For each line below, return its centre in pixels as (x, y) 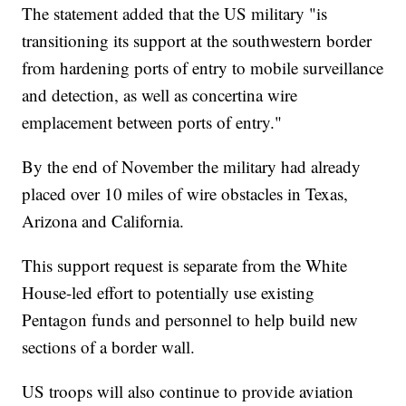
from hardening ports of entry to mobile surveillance (203, 68)
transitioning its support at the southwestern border (197, 41)
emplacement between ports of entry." (152, 122)
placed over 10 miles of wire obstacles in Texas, (185, 194)
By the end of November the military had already (192, 167)
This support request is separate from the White (185, 266)
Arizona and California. (103, 221)
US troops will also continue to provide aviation (188, 391)
